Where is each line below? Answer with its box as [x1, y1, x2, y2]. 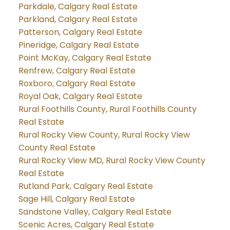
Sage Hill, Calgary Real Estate [18, 193, 135, 205]
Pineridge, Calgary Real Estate [18, 39, 139, 51]
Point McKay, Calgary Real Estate [18, 52, 151, 64]
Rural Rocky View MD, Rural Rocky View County [18, 155, 205, 167]
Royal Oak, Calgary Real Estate [18, 90, 142, 103]
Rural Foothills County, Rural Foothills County [18, 103, 197, 116]
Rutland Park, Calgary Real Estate [18, 180, 153, 193]
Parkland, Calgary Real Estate [18, 13, 138, 26]
